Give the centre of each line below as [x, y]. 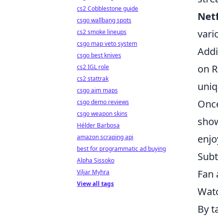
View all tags [95, 184]
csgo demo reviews [103, 102]
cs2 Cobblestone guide [108, 9]
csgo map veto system [107, 44]
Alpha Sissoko [96, 160]
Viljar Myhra [93, 172]
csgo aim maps [97, 90]
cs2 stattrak [93, 79]
